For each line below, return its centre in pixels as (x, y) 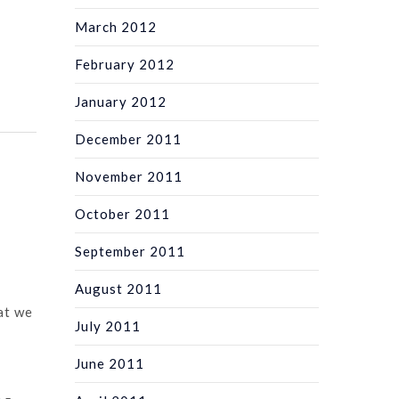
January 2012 (121, 101)
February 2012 (125, 64)
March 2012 (116, 26)
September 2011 (130, 251)
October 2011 (123, 213)
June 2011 (110, 363)
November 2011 (129, 176)
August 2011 (119, 288)
